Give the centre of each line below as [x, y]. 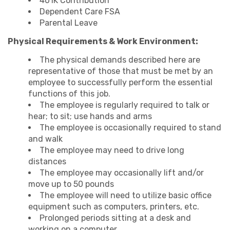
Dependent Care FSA [80, 11]
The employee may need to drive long [112, 150]
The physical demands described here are [120, 60]
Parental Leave [69, 23]
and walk [45, 139]
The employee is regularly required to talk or [124, 105]
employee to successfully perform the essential [120, 82]
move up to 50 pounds [71, 184]
